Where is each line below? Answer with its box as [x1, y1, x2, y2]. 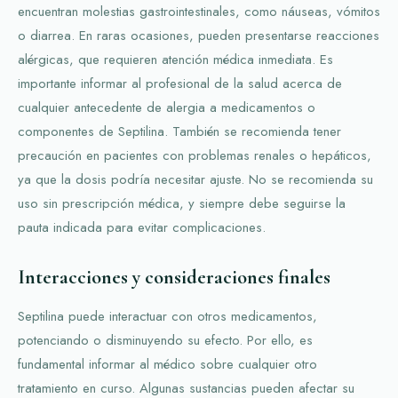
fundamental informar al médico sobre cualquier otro [18, 354, 317, 374]
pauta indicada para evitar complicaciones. [18, 217, 266, 237]
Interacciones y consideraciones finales [18, 265, 330, 289]
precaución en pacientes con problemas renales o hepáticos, [18, 145, 371, 165]
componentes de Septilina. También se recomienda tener [18, 121, 341, 141]
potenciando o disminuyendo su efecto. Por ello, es [18, 330, 313, 350]
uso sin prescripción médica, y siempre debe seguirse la [18, 193, 346, 213]
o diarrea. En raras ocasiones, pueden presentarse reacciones [18, 25, 379, 45]
